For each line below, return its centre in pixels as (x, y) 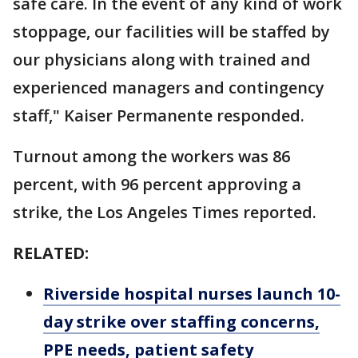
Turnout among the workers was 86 (151, 157)
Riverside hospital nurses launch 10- (192, 294)
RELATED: (51, 253)
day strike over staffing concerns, (181, 322)
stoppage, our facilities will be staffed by (171, 32)
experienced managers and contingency (169, 88)
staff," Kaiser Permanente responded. (159, 116)
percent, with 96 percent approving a (157, 185)
